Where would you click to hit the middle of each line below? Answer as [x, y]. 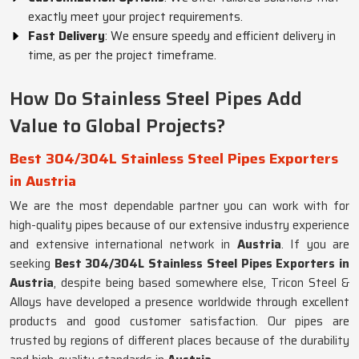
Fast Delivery [67, 36]
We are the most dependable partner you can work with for [179, 206]
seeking [32, 264]
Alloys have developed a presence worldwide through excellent [179, 302]
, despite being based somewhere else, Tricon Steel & [202, 283]
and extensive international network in [123, 244]
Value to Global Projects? [117, 126]
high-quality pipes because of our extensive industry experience [179, 225]
